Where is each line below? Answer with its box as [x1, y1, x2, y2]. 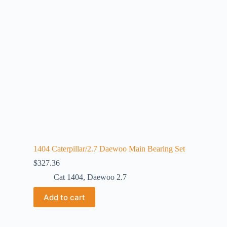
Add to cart [44, 192, 85, 202]
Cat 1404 [54, 173, 83, 181]
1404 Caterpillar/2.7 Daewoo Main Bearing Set [33, 144, 185, 153]
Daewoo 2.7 [87, 173, 127, 181]
